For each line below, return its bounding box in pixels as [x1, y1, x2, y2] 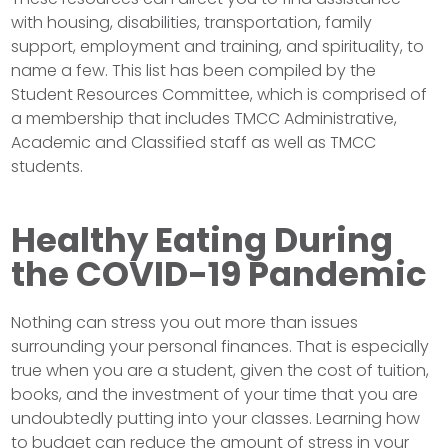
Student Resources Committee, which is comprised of [11, 83, 428, 106]
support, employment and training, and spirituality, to [11, 35, 425, 58]
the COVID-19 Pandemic [11, 250, 428, 298]
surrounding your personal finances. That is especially [11, 335, 430, 358]
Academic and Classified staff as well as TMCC [11, 131, 377, 154]
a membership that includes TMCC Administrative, [11, 107, 398, 130]
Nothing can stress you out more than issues [11, 311, 359, 334]
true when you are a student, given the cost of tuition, [11, 359, 430, 382]
